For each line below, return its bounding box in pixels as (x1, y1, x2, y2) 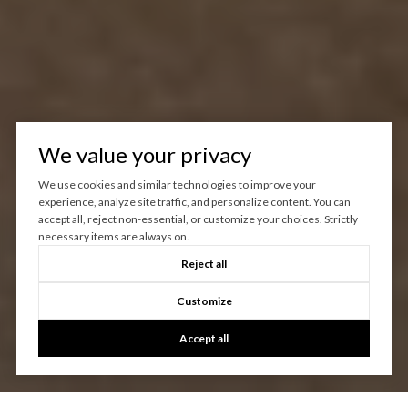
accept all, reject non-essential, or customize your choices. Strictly (37, 212, 358, 227)
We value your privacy (37, 141, 251, 168)
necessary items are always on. (37, 229, 189, 244)
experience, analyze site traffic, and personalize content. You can (37, 195, 351, 209)
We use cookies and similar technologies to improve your (37, 178, 316, 192)
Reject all (181, 257, 227, 271)
